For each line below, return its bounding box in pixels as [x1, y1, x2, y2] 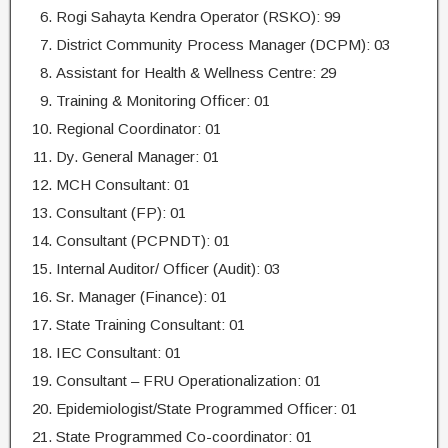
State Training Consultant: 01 [56, 316, 245, 333]
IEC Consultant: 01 [56, 344, 181, 361]
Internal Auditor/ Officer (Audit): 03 [56, 260, 280, 277]
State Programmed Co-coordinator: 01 [56, 428, 312, 445]
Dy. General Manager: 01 [56, 148, 219, 165]
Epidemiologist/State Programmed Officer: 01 [56, 400, 357, 417]
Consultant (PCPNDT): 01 [56, 232, 230, 249]
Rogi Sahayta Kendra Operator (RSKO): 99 [56, 8, 340, 25]
